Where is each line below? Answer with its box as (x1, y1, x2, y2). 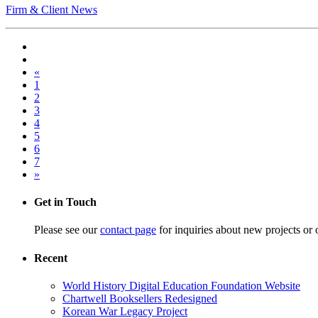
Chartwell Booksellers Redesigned (62, 292, 217, 305)
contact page (100, 224, 156, 236)
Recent (34, 251, 67, 264)
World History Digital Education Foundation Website (62, 279, 300, 292)
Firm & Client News (6, 3, 97, 16)
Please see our (34, 224, 100, 236)
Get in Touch (34, 196, 97, 209)
